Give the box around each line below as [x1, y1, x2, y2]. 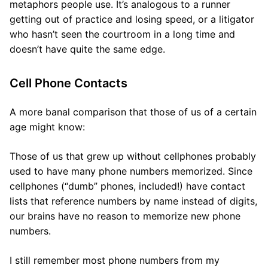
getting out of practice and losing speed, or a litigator [10, 13, 254, 25]
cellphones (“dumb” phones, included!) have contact [10, 180, 245, 192]
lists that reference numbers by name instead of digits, [10, 195, 257, 207]
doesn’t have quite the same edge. [10, 43, 165, 55]
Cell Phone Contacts [10, 76, 127, 90]
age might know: [10, 121, 85, 133]
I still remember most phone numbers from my [10, 254, 220, 266]
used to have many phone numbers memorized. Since [10, 165, 252, 177]
